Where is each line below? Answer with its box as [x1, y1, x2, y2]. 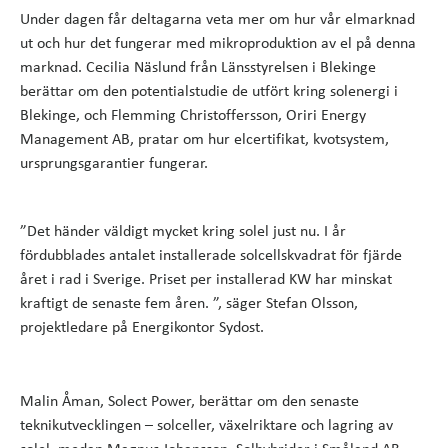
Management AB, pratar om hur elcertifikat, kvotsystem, [20, 132, 389, 148]
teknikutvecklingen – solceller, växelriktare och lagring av [20, 418, 393, 434]
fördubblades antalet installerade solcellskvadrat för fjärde [20, 248, 402, 264]
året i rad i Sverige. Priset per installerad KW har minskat [20, 272, 392, 288]
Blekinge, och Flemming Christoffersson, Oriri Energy [20, 108, 366, 124]
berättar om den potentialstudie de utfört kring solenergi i [20, 84, 398, 100]
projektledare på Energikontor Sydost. [20, 320, 264, 336]
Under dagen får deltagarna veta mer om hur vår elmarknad [20, 12, 415, 28]
